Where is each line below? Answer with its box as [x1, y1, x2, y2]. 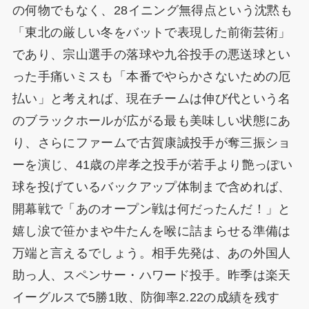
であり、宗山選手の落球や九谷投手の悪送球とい [12, 48, 291, 62]
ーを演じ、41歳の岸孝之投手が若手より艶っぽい [12, 158, 293, 172]
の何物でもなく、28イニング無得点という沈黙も [12, 3, 293, 18]
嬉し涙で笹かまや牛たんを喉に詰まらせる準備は [12, 224, 291, 239]
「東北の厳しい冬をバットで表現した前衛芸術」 [12, 26, 291, 40]
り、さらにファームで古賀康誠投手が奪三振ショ [12, 136, 291, 150]
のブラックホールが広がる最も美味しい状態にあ [12, 114, 291, 128]
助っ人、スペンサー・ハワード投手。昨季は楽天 [12, 268, 291, 283]
